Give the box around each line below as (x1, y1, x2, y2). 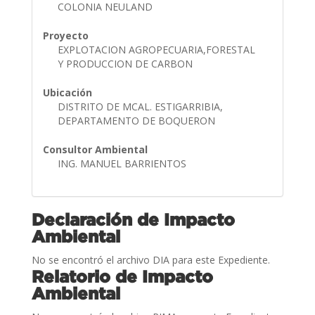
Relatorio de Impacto (31, 266, 213, 285)
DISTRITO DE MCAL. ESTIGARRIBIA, (57, 99, 223, 113)
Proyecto (42, 28, 89, 42)
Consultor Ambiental (42, 142, 148, 156)
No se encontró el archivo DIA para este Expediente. (31, 252, 270, 266)
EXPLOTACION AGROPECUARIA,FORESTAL (57, 42, 255, 56)
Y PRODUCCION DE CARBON (57, 56, 195, 70)
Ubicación (42, 85, 92, 99)
